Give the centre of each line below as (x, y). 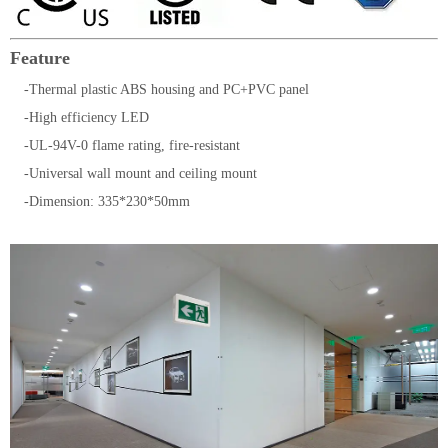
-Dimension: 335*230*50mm (100, 201)
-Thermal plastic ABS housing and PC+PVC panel (161, 89)
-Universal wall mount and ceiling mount (135, 173)
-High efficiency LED (79, 117)
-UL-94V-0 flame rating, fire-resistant (125, 145)
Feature (40, 58)
